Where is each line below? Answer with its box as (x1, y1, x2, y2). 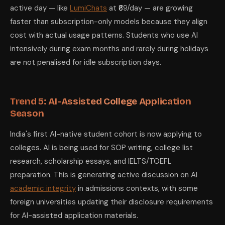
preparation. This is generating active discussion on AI (10, 170, 197, 180)
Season (10, 107, 44, 119)
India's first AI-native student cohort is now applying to (10, 129, 202, 139)
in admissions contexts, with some (76, 183, 198, 193)
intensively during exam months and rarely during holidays (10, 44, 208, 54)
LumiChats (70, 3, 107, 13)
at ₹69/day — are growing (107, 3, 193, 13)
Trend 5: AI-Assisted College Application (10, 95, 191, 107)
